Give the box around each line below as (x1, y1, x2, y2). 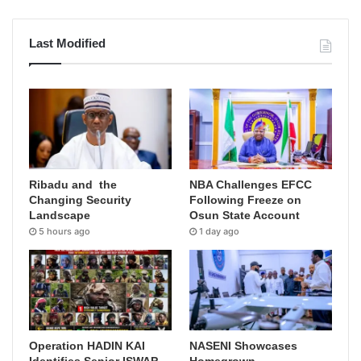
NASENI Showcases (189, 338, 298, 352)
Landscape (29, 209, 90, 222)
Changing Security (29, 193, 131, 207)
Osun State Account (189, 209, 301, 222)
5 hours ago (39, 226, 90, 238)
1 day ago (199, 226, 240, 238)
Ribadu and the (29, 178, 117, 192)
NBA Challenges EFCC (189, 178, 313, 192)
